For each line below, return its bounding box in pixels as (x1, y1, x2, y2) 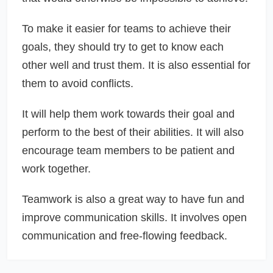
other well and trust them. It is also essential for (22, 58, 250, 71)
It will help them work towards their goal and (22, 107, 235, 120)
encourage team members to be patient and (22, 144, 235, 157)
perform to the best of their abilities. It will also (22, 126, 244, 138)
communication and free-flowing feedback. (22, 229, 227, 242)
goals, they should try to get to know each (22, 40, 224, 53)
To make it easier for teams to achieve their (22, 22, 231, 35)
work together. (22, 162, 91, 175)
